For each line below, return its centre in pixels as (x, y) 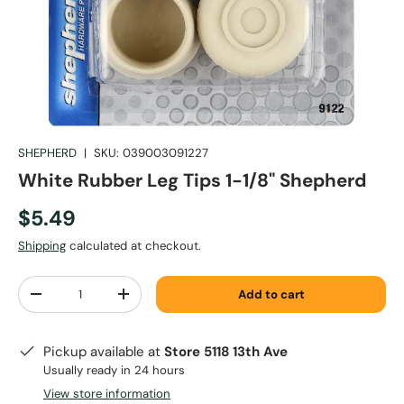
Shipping (42, 245)
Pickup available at (104, 351)
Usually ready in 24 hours (114, 370)
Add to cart (271, 294)
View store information (107, 393)
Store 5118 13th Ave (226, 351)
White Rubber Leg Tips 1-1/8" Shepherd (192, 180)
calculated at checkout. (133, 245)
